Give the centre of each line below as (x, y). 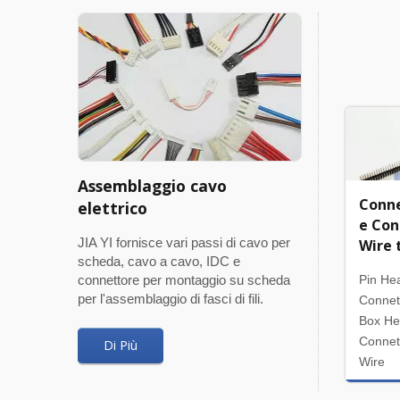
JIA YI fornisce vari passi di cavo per (184, 242)
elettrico (112, 208)
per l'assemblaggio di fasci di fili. (171, 298)
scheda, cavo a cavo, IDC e (159, 261)
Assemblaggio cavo (152, 185)
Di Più (121, 345)
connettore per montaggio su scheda (184, 279)
